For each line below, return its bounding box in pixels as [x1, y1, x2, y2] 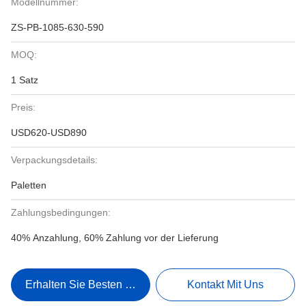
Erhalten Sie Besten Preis [25, 279, 150, 290]
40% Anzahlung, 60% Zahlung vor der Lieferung [11, 232, 219, 243]
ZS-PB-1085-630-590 [11, 22, 104, 33]
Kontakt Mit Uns [187, 279, 264, 290]
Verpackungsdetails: [11, 154, 98, 165]
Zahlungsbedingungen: [11, 207, 111, 218]
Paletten [11, 180, 46, 191]
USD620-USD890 [11, 127, 87, 138]
